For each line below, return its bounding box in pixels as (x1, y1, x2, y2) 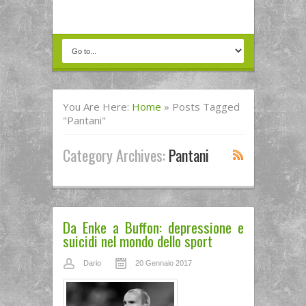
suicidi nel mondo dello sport (62, 230, 212, 251)
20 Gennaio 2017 (135, 259, 192, 267)
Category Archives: (62, 143, 169, 166)
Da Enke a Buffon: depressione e (62, 217, 244, 238)
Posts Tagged (171, 100, 240, 113)
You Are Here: (62, 100, 132, 113)
